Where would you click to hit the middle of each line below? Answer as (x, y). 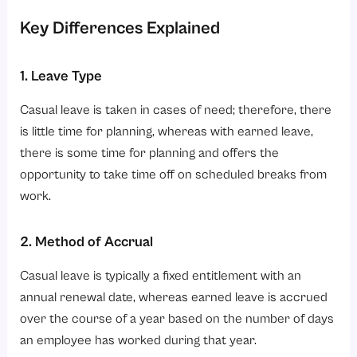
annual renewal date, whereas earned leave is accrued (174, 298)
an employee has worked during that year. (139, 341)
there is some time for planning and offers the (150, 154)
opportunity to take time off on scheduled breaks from (174, 175)
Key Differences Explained (120, 28)
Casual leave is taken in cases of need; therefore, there (176, 111)
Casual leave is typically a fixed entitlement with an (161, 277)
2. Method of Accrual (87, 241)
